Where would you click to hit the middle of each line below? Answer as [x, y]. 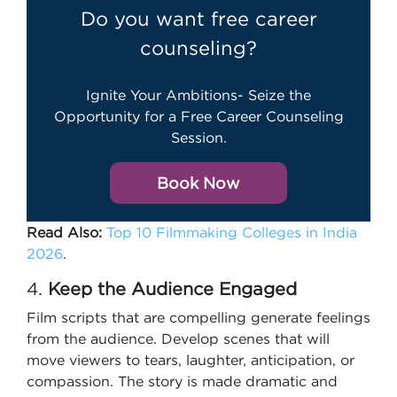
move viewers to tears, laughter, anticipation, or [191, 360]
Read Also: [64, 232]
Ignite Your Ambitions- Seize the [198, 95]
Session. [198, 137]
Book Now [198, 183]
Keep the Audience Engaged [172, 288]
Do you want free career [198, 19]
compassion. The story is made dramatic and [182, 381]
